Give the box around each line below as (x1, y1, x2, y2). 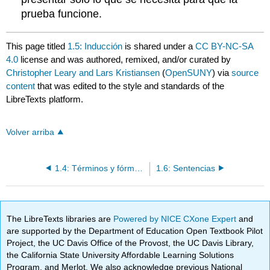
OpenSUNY (165, 67, 213, 78)
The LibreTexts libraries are (7, 213, 114, 224)
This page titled (6, 41, 68, 52)
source (231, 67, 259, 78)
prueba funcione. (21, 7, 102, 20)
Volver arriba (6, 127, 55, 137)
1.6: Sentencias (155, 163, 215, 173)
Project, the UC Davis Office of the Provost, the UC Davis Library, (7, 237, 254, 248)
